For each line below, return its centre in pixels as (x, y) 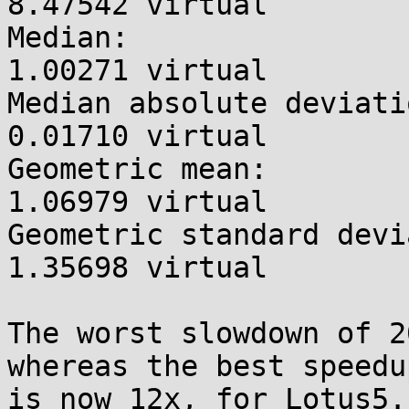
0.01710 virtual (137, 136)
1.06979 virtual (137, 202)
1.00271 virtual (137, 70)
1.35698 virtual (137, 267)
